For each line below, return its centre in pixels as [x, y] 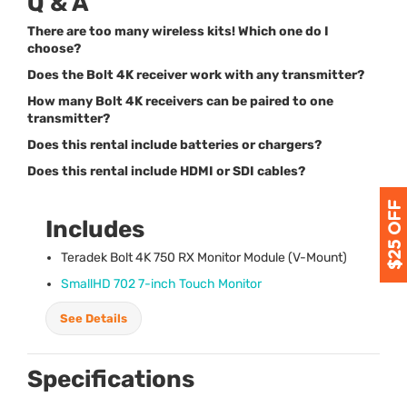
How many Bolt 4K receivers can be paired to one [180, 101]
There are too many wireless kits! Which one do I [178, 31]
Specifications [111, 379]
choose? [54, 48]
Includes [95, 229]
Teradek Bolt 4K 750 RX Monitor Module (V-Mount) [204, 257]
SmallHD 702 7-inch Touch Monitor [161, 283]
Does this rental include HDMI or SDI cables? [166, 171]
